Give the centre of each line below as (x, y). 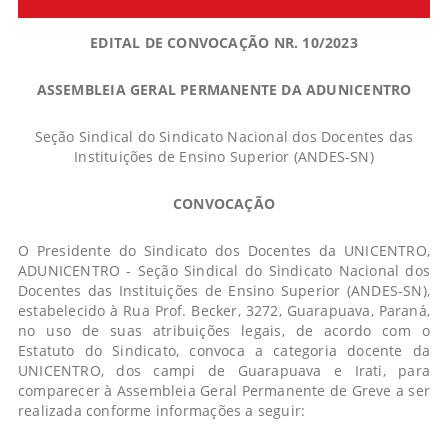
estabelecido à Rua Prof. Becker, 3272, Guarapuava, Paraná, (224, 310)
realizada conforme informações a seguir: (161, 410)
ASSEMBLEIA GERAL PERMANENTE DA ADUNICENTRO (224, 89)
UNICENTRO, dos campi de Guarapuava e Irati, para (224, 370)
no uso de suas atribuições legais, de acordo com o (224, 330)
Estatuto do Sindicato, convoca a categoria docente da (224, 350)
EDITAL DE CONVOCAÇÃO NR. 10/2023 (224, 42)
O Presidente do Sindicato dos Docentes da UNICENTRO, (224, 250)
